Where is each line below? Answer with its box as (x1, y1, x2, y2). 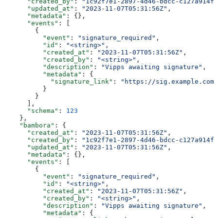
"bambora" (4, 121, 54, 129)
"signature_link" (4, 77, 113, 85)
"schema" (4, 107, 58, 114)
